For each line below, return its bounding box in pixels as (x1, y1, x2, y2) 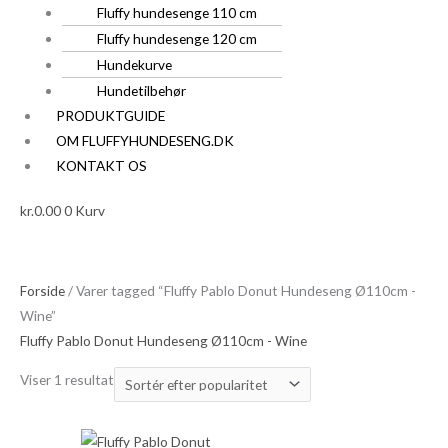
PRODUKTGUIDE (56, 106, 166, 124)
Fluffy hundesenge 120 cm (96, 29, 257, 47)
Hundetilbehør (96, 81, 186, 99)
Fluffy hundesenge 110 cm (96, 3, 257, 21)
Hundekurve (96, 55, 172, 73)
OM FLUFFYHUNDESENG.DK (56, 131, 235, 149)
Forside (20, 281, 65, 299)
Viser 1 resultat (20, 370, 114, 388)
